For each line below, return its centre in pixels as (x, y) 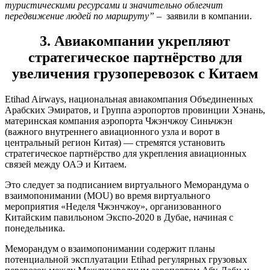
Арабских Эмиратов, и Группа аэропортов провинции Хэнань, (135, 110)
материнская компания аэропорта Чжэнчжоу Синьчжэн (119, 121)
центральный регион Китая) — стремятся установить (115, 143)
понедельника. (35, 228)
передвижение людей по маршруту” (80, 16)
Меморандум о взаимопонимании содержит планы (110, 249)
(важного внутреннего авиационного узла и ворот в (112, 132)
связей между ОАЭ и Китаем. (66, 165)
